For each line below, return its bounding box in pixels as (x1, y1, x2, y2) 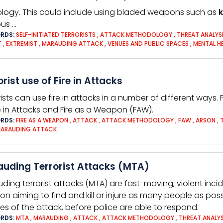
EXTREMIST (6, 39, 39, 48)
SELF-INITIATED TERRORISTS (16, 30, 96, 39)
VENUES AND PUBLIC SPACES (108, 39, 189, 48)
